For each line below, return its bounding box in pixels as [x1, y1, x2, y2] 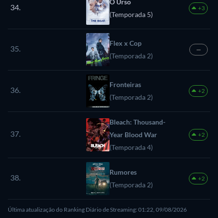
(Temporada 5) [109, 10, 153, 18]
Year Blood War [109, 130, 157, 139]
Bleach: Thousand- [109, 117, 165, 126]
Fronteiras [109, 80, 141, 89]
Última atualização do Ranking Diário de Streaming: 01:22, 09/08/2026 [8, 205, 187, 213]
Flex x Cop [109, 38, 142, 47]
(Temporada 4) [109, 143, 153, 151]
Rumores [109, 167, 137, 176]
